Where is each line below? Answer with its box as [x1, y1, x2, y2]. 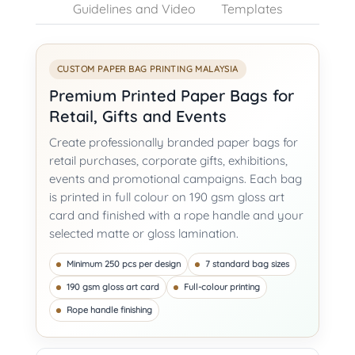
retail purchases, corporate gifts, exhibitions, [49, 153, 288, 169]
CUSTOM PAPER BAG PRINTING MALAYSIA [57, 63, 239, 75]
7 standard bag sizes [205, 258, 289, 270]
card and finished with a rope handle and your [49, 208, 303, 223]
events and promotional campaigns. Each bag [49, 171, 302, 187]
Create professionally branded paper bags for [49, 135, 298, 151]
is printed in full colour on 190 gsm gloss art [49, 189, 284, 205]
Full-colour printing [184, 281, 260, 293]
